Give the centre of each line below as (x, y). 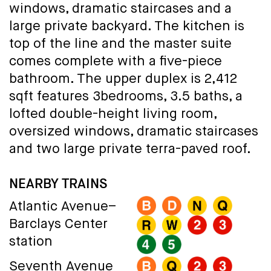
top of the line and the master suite (120, 44)
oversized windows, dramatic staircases (134, 132)
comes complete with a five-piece (116, 62)
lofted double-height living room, (113, 115)
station (31, 242)
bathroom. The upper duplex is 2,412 (123, 80)
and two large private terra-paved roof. (130, 150)
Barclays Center (58, 225)
